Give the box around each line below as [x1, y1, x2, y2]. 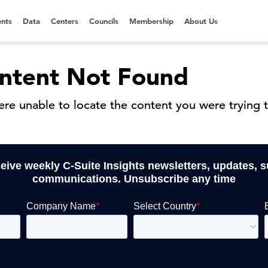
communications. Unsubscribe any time [32, 173, 236, 185]
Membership [129, 16, 173, 26]
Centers [51, 16, 78, 26]
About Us [184, 16, 218, 26]
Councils [89, 16, 118, 26]
